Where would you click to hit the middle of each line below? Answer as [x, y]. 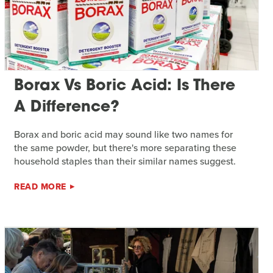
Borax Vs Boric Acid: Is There [125, 86]
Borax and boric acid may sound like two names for [124, 134]
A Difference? [67, 107]
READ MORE [40, 186]
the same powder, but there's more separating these [126, 147]
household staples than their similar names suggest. [125, 161]
